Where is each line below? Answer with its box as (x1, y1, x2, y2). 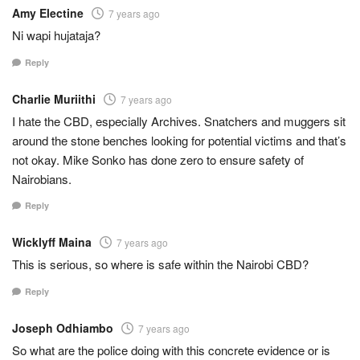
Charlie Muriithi (12, 90, 96, 107)
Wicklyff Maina (12, 234, 92, 251)
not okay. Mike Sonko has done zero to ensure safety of (12, 150, 304, 168)
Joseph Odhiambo (12, 319, 113, 336)
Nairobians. (12, 170, 72, 187)
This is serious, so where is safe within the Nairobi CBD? (12, 256, 309, 273)
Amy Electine (12, 5, 84, 22)
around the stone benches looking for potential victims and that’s (12, 131, 346, 149)
